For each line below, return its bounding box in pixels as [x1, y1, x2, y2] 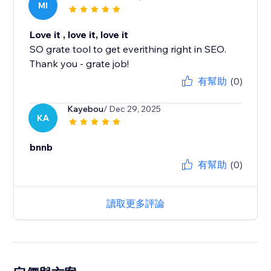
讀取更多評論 [106, 197, 165, 210]
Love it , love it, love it [30, 28, 129, 41]
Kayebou [67, 103, 104, 115]
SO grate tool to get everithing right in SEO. [30, 43, 227, 56]
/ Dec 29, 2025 [103, 103, 162, 115]
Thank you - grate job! [30, 57, 129, 70]
